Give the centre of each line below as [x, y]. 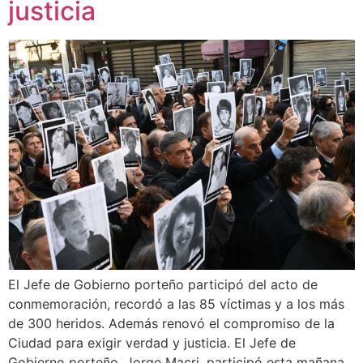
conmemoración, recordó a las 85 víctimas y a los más [176, 304]
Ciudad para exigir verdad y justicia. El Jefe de [152, 343]
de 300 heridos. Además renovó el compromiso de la [171, 324]
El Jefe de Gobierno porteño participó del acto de [163, 285]
